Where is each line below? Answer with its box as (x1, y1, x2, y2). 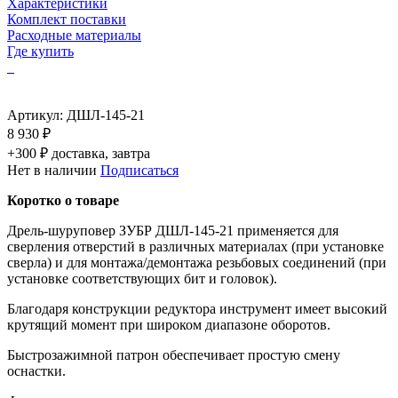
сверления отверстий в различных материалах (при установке (7, 238, 384, 254)
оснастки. (7, 362, 66, 378)
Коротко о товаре (7, 192, 119, 208)
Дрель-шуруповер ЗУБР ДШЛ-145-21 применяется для (7, 222, 338, 238)
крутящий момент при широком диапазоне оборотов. (7, 316, 330, 332)
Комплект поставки (7, 11, 126, 27)
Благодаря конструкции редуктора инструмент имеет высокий (7, 300, 387, 316)
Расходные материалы (7, 27, 141, 43)
